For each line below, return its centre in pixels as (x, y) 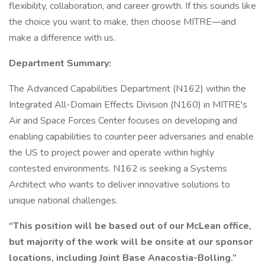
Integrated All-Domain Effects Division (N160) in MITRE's (128, 105)
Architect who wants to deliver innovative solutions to (119, 185)
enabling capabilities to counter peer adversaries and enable (131, 137)
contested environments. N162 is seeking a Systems (118, 169)
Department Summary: (60, 63)
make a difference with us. (62, 38)
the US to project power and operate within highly (112, 153)
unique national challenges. (63, 201)
